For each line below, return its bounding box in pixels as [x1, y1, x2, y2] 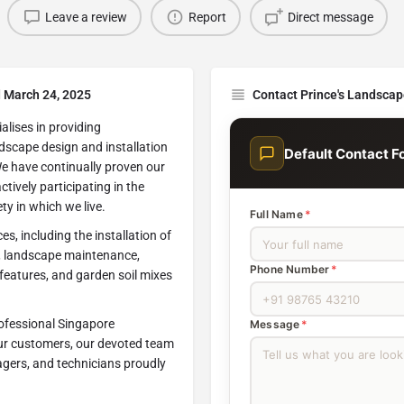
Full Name [250, 207, 303, 221]
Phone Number [250, 262, 330, 276]
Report [188, 9, 226, 24]
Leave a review [44, 9, 127, 24]
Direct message [287, 9, 373, 24]
